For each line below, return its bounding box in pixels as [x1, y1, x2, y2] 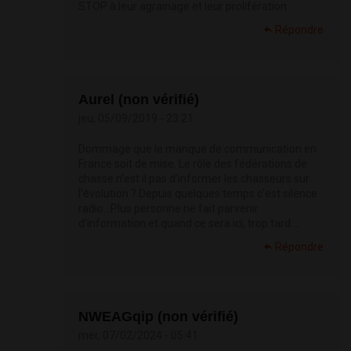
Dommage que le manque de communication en [78, 143, 317, 156]
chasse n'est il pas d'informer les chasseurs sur [78, 172, 309, 186]
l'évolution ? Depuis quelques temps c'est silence [78, 187, 317, 201]
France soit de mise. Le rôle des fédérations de [78, 157, 307, 171]
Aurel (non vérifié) [78, 92, 199, 108]
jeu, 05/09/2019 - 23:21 [78, 112, 194, 125]
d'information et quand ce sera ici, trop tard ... [78, 217, 300, 230]
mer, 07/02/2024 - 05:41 [78, 329, 198, 342]
